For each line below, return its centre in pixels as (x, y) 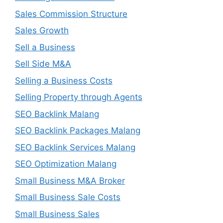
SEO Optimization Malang (66, 164)
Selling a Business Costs (64, 80)
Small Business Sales (57, 214)
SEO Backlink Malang (57, 114)
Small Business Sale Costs (68, 197)
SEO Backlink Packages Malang (78, 130)
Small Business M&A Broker (70, 180)
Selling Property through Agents (79, 97)
